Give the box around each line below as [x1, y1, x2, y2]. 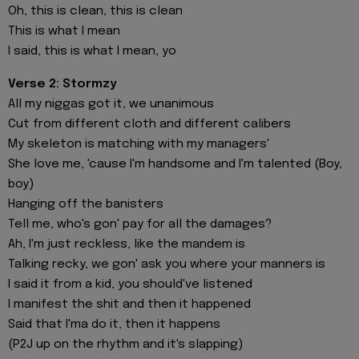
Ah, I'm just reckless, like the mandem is [8, 237, 245, 251]
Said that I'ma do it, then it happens [8, 317, 220, 331]
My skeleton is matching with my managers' [8, 137, 269, 151]
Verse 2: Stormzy [8, 77, 116, 91]
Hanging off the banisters [8, 197, 163, 211]
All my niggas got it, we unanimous [8, 97, 214, 111]
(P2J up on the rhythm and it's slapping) [8, 337, 243, 351]
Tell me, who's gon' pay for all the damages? [8, 217, 272, 231]
